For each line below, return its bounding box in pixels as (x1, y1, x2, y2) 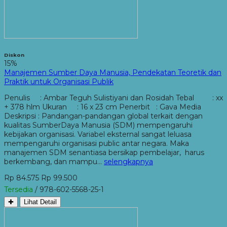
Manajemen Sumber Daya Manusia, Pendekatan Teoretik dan (4, 67, 221, 77)
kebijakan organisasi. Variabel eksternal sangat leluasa (4, 129, 192, 139)
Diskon (4, 52, 24, 58)
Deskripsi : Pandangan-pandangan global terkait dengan (4, 111, 203, 121)
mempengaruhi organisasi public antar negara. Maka (4, 138, 189, 148)
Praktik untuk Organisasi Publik (4, 77, 113, 86)
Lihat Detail (24, 198, 57, 206)
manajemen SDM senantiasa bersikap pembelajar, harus (4, 147, 204, 157)
